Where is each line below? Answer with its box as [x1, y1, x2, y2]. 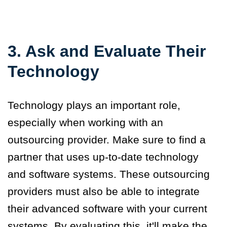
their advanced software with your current [8, 203, 207, 215]
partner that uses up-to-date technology [8, 151, 199, 163]
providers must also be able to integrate [8, 185, 200, 198]
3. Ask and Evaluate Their [8, 42, 206, 61]
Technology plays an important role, [8, 99, 180, 111]
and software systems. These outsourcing [8, 168, 210, 180]
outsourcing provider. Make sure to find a [8, 134, 206, 146]
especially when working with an [8, 117, 163, 129]
